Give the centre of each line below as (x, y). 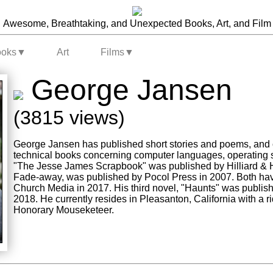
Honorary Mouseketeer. (64, 210)
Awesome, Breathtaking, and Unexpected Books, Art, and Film (137, 23)
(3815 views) (69, 118)
